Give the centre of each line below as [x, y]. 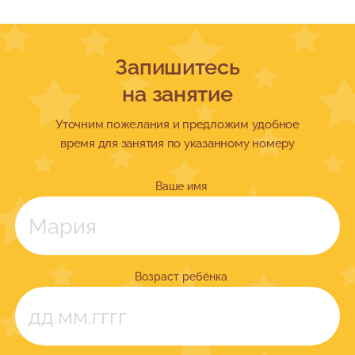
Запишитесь [177, 67]
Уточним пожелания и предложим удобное [177, 124]
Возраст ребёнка [181, 276]
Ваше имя [181, 186]
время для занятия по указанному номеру [177, 143]
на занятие [177, 94]
